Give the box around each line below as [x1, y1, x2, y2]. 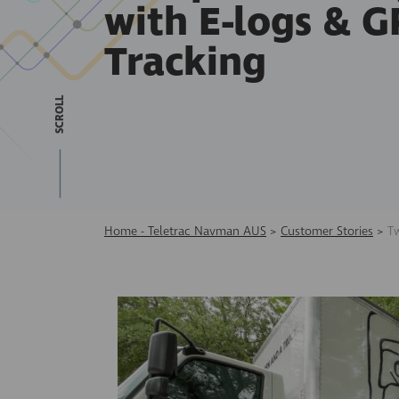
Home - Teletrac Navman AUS [104, 223, 266, 240]
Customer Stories [281, 223, 373, 240]
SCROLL [52, 94, 68, 136]
